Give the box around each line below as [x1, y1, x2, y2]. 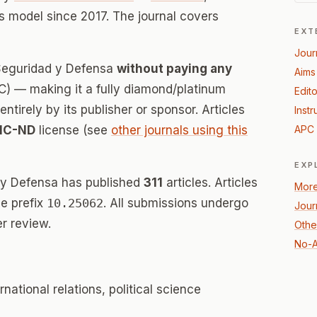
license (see [35, 123, 111, 137]
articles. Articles [163, 175, 258, 190]
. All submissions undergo [103, 196, 248, 210]
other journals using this [111, 123, 248, 137]
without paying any [117, 62, 232, 76]
